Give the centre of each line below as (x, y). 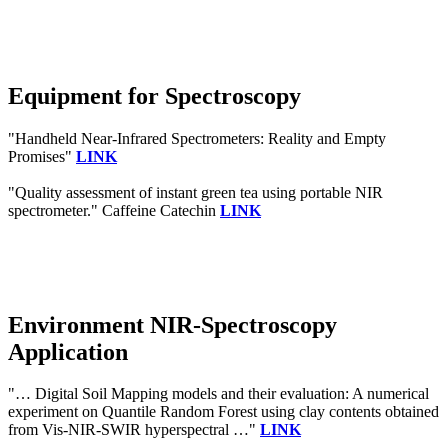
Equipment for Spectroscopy (154, 95)
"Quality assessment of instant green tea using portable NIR (195, 192)
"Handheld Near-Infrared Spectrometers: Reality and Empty (197, 138)
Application (68, 351)
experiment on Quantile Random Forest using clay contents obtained (223, 412)
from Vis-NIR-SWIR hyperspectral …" (134, 430)
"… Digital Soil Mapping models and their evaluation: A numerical (218, 394)
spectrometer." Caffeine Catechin (114, 210)
